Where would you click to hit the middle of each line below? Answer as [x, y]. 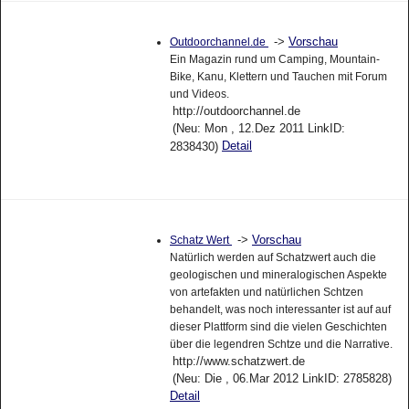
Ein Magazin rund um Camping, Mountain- [274, 60]
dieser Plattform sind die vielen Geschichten [278, 326]
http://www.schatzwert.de [238, 361]
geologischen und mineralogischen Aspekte [278, 274]
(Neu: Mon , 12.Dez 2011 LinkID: [258, 129]
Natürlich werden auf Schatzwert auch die [273, 257]
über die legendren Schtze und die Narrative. [281, 344]
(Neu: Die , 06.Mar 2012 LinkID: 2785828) [282, 378]
